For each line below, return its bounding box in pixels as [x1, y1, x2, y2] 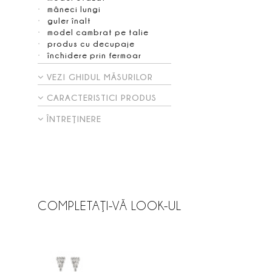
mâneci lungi [47, 4, 101, 13]
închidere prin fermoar [47, 50, 141, 59]
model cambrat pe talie [47, 27, 149, 36]
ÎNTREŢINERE [46, 114, 101, 124]
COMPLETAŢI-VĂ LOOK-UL [37, 199, 182, 212]
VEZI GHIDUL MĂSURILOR [46, 72, 153, 81]
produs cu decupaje [47, 39, 135, 48]
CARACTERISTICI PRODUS [46, 93, 157, 103]
